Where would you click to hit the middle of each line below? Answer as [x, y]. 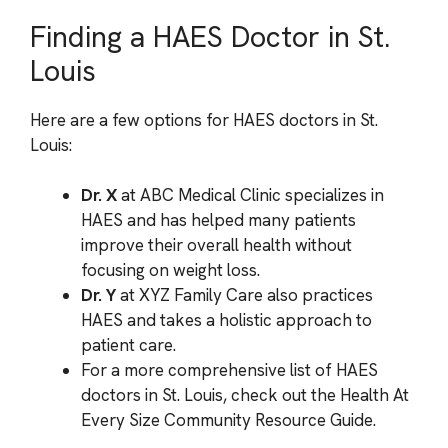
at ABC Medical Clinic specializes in [250, 195]
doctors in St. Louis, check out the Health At [245, 395]
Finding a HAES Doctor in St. [210, 36]
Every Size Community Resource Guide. [228, 420]
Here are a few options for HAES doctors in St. [204, 119]
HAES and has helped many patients [218, 220]
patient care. [128, 345]
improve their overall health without [216, 245]
